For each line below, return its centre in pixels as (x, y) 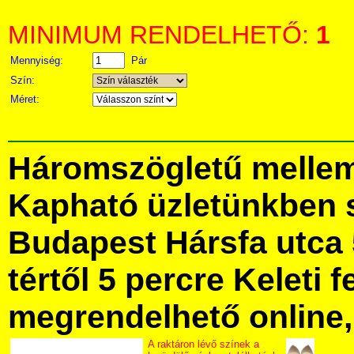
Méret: (26, 99)
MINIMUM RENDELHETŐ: (162, 35)
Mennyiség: (38, 60)
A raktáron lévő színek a (203, 344)
